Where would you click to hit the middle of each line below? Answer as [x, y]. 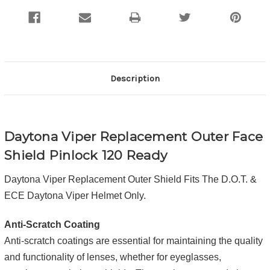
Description [135, 78]
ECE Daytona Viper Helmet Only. [75, 195]
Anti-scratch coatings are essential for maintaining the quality [133, 240]
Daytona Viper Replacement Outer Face [133, 136]
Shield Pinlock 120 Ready [86, 155]
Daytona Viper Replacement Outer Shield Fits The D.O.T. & [130, 179]
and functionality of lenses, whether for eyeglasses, [113, 257]
